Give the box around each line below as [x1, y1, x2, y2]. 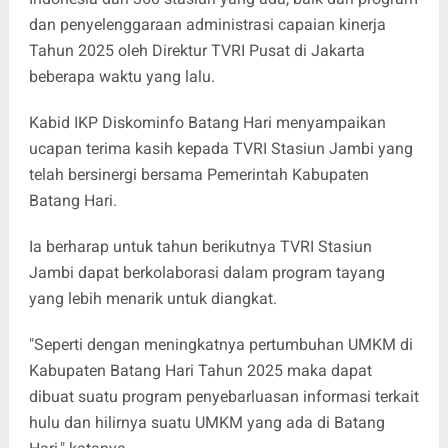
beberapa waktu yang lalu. [28, 66, 215, 86]
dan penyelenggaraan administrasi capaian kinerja [28, 14, 386, 34]
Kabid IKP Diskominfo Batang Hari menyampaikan [28, 112, 386, 132]
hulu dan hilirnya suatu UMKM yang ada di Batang [28, 412, 385, 432]
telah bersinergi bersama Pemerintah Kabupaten [28, 164, 369, 184]
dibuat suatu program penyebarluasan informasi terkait [28, 386, 419, 406]
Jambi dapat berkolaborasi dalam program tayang [28, 262, 385, 282]
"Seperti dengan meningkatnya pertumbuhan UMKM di [28, 334, 413, 354]
